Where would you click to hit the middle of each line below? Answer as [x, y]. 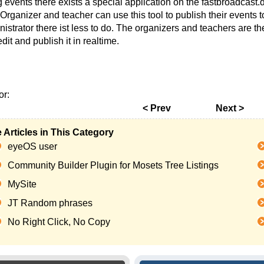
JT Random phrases [50, 203]
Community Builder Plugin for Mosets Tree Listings [113, 165]
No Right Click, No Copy [59, 222]
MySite [22, 184]
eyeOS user [32, 146]
